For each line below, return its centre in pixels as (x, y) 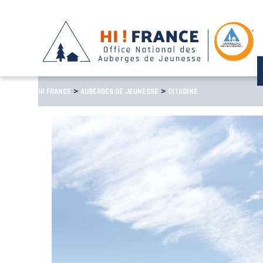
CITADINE (183, 92)
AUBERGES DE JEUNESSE (119, 92)
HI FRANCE (54, 92)
